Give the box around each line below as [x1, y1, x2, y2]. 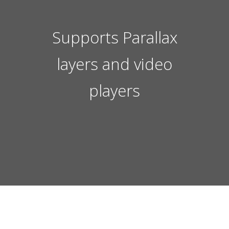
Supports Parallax [52, 27, 177, 48]
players [89, 80, 140, 101]
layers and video [57, 53, 172, 75]
